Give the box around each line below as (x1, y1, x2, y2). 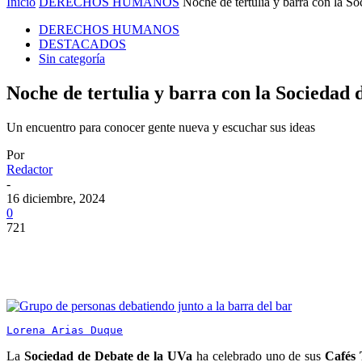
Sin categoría (39, 52, 105, 66)
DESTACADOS (39, 37, 126, 52)
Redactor (6, 162, 53, 176)
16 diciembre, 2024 (6, 192, 105, 205)
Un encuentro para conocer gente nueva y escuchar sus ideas (6, 120, 315, 134)
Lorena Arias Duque (6, 324, 123, 336)
